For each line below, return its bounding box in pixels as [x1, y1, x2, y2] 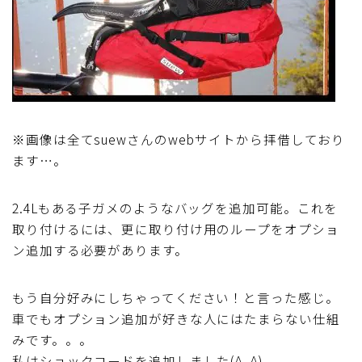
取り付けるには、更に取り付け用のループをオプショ [12, 219, 339, 238]
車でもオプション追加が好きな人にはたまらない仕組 [12, 309, 340, 327]
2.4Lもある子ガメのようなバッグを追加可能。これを [12, 198, 339, 217]
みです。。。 [12, 330, 93, 348]
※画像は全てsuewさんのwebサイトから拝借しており [12, 129, 346, 148]
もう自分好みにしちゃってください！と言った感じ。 [12, 288, 339, 306]
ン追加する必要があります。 [12, 240, 188, 259]
